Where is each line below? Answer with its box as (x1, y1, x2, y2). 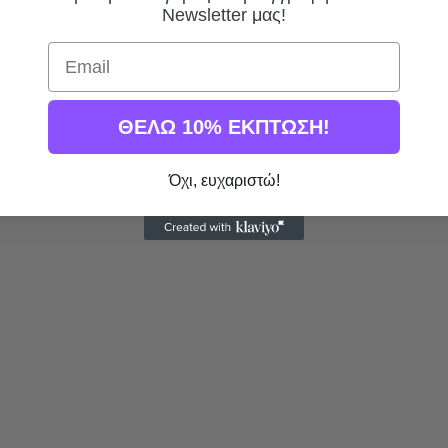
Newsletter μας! (162, 5, 286, 26)
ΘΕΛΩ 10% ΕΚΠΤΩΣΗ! (118, 116, 330, 139)
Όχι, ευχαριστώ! (168, 172, 280, 190)
